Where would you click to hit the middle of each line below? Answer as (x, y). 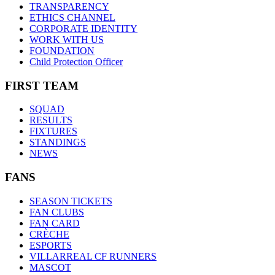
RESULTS (51, 120)
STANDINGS (58, 142)
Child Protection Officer (76, 61)
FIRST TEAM (42, 85)
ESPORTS (51, 245)
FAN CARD (55, 223)
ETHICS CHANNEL (72, 17)
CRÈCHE (49, 234)
